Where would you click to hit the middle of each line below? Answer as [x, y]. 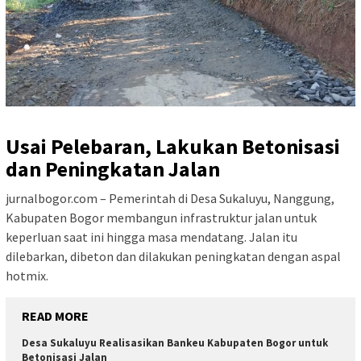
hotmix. [27, 276]
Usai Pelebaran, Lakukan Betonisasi [173, 147]
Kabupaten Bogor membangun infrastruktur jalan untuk [161, 218]
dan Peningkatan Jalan [113, 169]
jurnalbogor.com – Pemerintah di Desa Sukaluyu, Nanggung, [170, 199]
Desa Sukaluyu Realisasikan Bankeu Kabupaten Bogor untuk [175, 343]
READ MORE [55, 316]
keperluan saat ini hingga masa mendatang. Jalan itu [151, 237]
